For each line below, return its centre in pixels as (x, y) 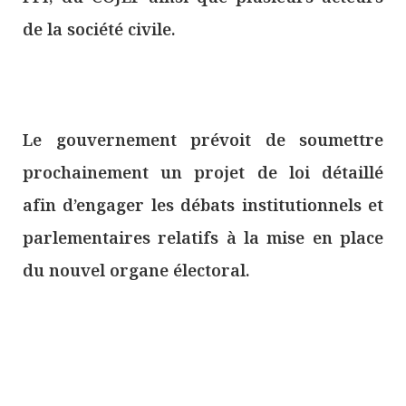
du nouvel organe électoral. (136, 271)
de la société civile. (99, 29)
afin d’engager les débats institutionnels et (203, 205)
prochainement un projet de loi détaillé (203, 173)
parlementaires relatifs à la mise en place (203, 238)
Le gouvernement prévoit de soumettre (203, 140)
